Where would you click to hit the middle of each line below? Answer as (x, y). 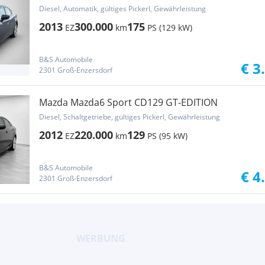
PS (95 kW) (167, 136)
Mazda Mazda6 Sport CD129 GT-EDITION (128, 102)
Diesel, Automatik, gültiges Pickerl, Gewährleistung (122, 9)
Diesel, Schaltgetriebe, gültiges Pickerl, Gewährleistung (130, 117)
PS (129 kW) (170, 28)
